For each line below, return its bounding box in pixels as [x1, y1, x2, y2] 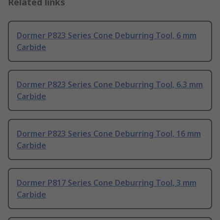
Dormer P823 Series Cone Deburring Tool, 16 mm [17, 128, 201, 139]
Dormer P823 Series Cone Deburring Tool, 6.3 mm [17, 79, 203, 90]
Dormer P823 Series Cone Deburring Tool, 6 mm [17, 30, 196, 41]
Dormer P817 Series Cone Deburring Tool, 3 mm [17, 177, 196, 189]
